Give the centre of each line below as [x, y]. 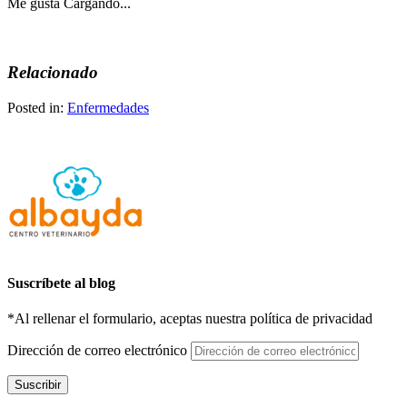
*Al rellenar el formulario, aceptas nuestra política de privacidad [190, 319]
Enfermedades [108, 107]
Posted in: [37, 107]
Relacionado [53, 73]
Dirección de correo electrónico [99, 351]
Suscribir [38, 385]
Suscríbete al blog [61, 283]
